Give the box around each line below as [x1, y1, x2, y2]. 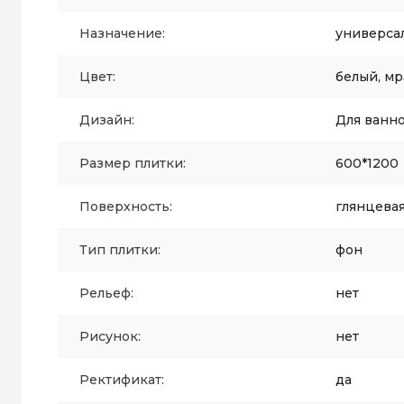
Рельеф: [79, 285, 133, 301]
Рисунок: [79, 328, 141, 344]
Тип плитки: [79, 242, 161, 258]
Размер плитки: [79, 155, 186, 171]
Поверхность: [79, 198, 172, 215]
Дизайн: [79, 112, 134, 128]
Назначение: [79, 25, 165, 41]
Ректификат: [79, 372, 164, 388]
